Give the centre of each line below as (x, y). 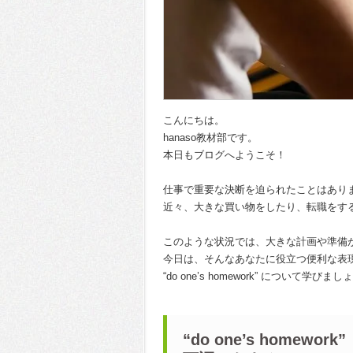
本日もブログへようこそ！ (225, 154)
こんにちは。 (194, 120)
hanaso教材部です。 (210, 137)
